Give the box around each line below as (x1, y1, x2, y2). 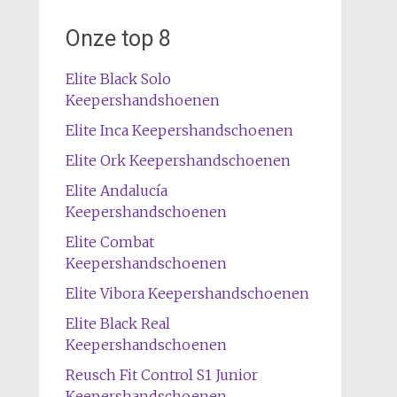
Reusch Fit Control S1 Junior (65, 366, 258, 384)
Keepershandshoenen (65, 91, 220, 109)
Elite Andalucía (65, 182, 167, 199)
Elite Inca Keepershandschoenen (65, 121, 293, 139)
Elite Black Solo (65, 70, 171, 88)
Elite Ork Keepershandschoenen (65, 152, 291, 169)
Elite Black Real (65, 315, 170, 332)
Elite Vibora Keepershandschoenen (65, 284, 309, 302)
